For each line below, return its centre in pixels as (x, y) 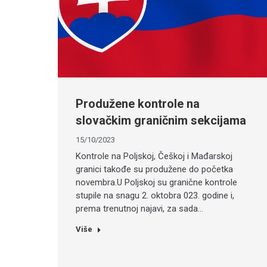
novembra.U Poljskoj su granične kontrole (156, 183)
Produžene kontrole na (138, 104)
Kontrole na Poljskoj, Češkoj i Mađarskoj (154, 156)
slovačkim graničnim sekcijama (161, 121)
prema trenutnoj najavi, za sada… (139, 209)
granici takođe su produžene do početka (154, 170)
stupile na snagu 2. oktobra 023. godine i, (155, 196)
